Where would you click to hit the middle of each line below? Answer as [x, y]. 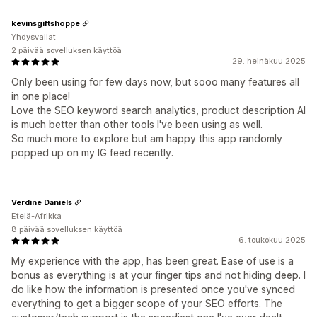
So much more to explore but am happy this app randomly [147, 139]
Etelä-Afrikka [36, 216]
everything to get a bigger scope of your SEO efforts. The [147, 304]
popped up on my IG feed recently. [92, 153]
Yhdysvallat [34, 37]
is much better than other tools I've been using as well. [137, 125]
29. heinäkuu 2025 [269, 61]
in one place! [41, 96]
